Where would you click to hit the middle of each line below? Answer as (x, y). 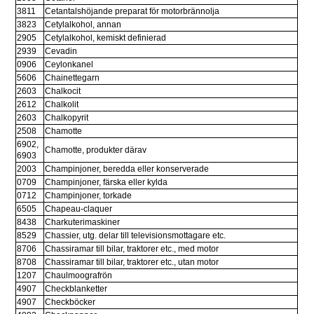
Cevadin (61, 52)
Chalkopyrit (67, 118)
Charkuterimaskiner (83, 223)
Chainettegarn (73, 78)
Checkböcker (70, 302)
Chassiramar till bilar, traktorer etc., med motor (132, 249)
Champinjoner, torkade (89, 196)
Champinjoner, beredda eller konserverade (127, 169)
